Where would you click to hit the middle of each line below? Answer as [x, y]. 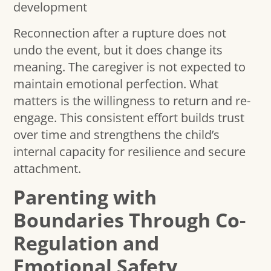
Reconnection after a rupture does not [120, 33]
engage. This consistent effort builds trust [129, 117]
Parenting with [85, 197]
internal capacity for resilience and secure [130, 151]
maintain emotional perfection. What [116, 83]
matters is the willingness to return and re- [132, 100]
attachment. [47, 168]
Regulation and [87, 243]
